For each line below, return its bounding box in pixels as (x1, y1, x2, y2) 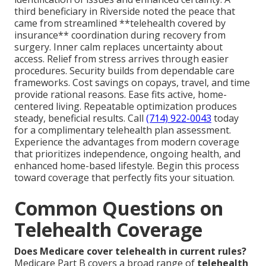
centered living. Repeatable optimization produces (14, 100, 237, 113)
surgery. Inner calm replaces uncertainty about (14, 40, 223, 54)
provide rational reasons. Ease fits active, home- (14, 88, 227, 102)
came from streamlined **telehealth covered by (14, 17, 226, 30)
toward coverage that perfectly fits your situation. (14, 171, 235, 185)
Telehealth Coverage (14, 217, 202, 243)
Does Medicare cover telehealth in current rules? (14, 245, 246, 258)
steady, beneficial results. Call (14, 112, 146, 125)
